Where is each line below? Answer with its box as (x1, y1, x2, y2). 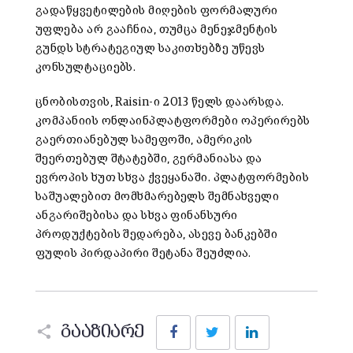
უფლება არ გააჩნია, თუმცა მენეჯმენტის (35, 24, 278, 36)
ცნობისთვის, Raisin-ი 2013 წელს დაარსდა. (35, 96, 284, 109)
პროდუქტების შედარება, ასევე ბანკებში (35, 229, 278, 241)
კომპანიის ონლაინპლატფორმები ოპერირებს (35, 115, 310, 128)
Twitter (232, 314, 267, 325)
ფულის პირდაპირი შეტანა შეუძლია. (35, 247, 251, 260)
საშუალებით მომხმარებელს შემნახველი (35, 191, 280, 203)
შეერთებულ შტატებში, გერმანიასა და (35, 153, 262, 165)
